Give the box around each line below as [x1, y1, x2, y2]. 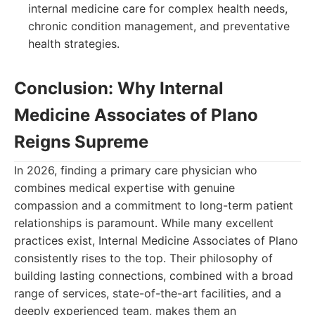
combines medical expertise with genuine [14, 181, 235, 195]
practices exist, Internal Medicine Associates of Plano [14, 233, 298, 247]
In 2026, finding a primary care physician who [14, 163, 257, 177]
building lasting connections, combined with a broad [14, 269, 293, 283]
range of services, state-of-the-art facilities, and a [14, 286, 281, 300]
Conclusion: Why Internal [14, 78, 224, 98]
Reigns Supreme [14, 131, 148, 152]
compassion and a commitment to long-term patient [14, 198, 293, 212]
